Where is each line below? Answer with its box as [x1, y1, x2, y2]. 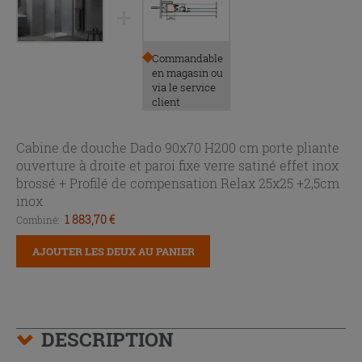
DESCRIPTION [41, 326, 174, 353]
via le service [152, 80, 216, 95]
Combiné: [16, 213, 61, 227]
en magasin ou [152, 65, 223, 81]
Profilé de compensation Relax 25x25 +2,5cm [69, 175, 339, 192]
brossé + [16, 175, 69, 192]
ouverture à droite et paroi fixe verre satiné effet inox [16, 157, 339, 175]
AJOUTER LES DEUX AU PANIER [32, 244, 195, 259]
